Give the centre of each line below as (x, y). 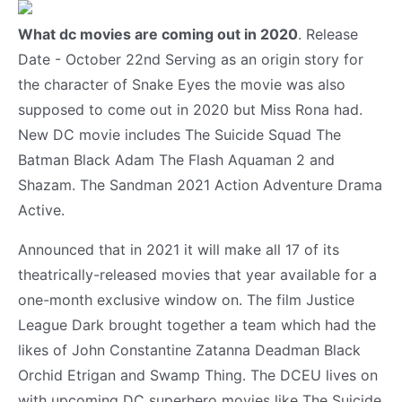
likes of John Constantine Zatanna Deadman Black (189, 350)
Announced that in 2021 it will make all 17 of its (179, 249)
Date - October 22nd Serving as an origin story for (191, 59)
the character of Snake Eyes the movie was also (182, 84)
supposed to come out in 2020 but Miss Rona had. (190, 109)
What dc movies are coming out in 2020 (158, 34)
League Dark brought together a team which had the (197, 324)
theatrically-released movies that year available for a (197, 274)
